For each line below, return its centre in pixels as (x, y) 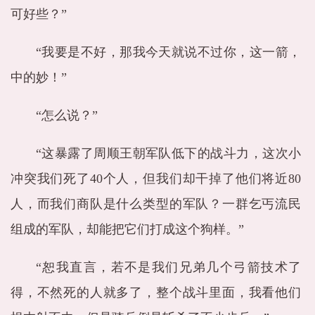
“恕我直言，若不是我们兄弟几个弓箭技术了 (168, 267)
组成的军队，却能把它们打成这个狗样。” (127, 229)
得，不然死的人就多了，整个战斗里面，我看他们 (156, 292)
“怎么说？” (67, 115)
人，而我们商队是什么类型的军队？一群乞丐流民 (156, 204)
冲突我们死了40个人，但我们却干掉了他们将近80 (156, 179)
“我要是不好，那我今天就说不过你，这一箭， (168, 52)
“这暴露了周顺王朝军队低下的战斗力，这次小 (168, 153)
